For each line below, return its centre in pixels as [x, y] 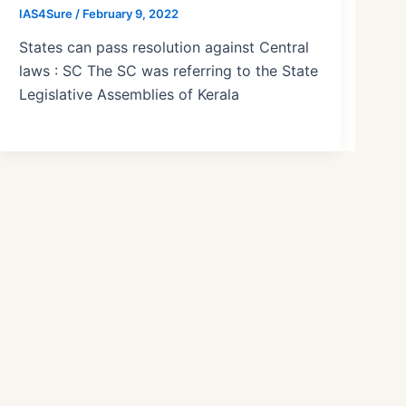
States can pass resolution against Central [164, 48]
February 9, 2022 [131, 13]
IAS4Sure [48, 13]
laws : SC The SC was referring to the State [169, 71]
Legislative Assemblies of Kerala [130, 95]
